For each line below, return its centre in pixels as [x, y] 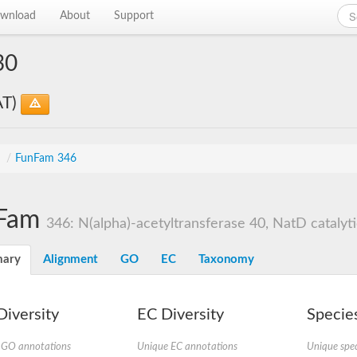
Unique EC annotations [187, 347]
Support [134, 16]
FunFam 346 [46, 159]
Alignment [71, 259]
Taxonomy [226, 259]
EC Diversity [180, 315]
